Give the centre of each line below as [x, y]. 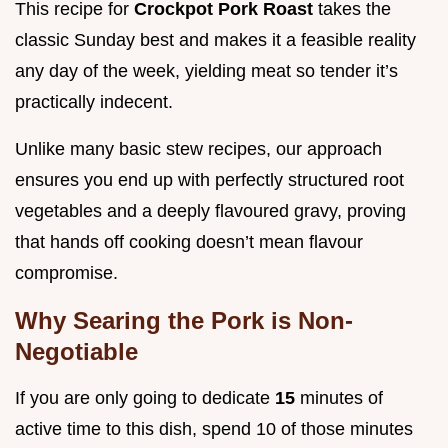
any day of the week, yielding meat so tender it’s [206, 71]
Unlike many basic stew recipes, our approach [198, 149]
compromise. [66, 273]
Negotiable [76, 352]
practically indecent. [94, 102]
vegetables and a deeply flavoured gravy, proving [210, 211]
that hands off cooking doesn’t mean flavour [189, 242]
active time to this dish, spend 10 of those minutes [214, 429]
